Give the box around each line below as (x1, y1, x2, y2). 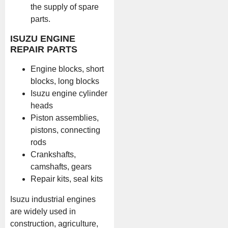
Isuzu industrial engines (10, 194, 96, 204)
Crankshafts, (31, 150, 76, 159)
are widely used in (10, 207, 76, 216)
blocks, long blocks (31, 76, 99, 85)
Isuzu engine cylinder (31, 89, 107, 98)
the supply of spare (31, 2, 99, 11)
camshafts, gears (31, 162, 92, 171)
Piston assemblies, (31, 113, 99, 122)
